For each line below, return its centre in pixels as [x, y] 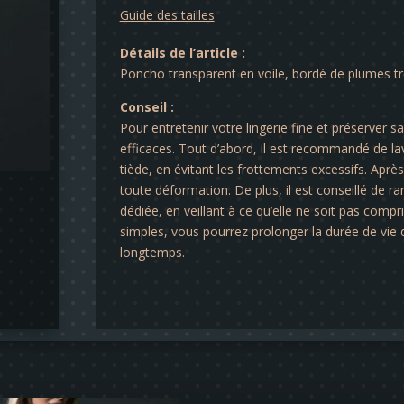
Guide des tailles [167, 15]
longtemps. [152, 252]
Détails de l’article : [182, 53]
